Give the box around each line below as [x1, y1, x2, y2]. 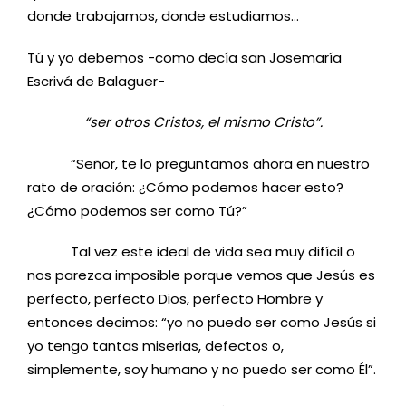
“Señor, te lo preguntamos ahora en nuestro [27, 153, 370, 173]
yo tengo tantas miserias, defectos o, [27, 336, 284, 356]
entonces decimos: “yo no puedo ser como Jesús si [27, 313, 376, 333]
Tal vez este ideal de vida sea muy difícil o [27, 242, 355, 262]
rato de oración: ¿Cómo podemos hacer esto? [27, 177, 343, 197]
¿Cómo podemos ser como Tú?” [27, 200, 247, 220]
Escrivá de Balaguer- [27, 71, 165, 91]
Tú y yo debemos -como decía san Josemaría [27, 47, 342, 67]
